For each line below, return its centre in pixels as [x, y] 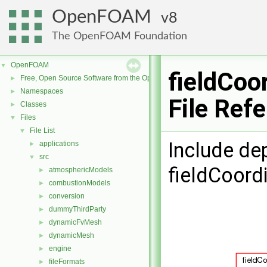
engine [60, 249]
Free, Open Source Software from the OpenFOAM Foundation [119, 78]
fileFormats [67, 262]
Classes [33, 104]
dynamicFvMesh [75, 222]
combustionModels [80, 183]
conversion [67, 196]
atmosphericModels [81, 170]
